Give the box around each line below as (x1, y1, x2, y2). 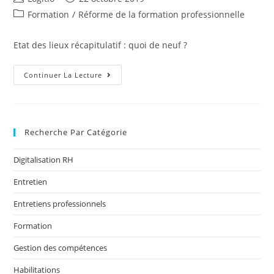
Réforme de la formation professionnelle (78, 9, 245, 21)
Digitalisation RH (13, 154, 74, 166)
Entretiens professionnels (13, 198, 106, 210)
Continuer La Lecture (24, 70, 103, 80)
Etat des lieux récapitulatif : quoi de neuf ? (13, 39, 188, 51)
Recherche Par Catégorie (24, 127, 128, 138)
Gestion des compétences (13, 242, 108, 254)
